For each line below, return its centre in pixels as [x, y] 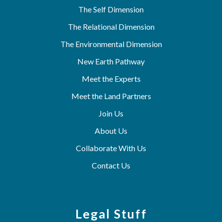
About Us [111, 130]
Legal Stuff [111, 213]
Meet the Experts [111, 78]
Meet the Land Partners [111, 96]
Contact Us [111, 165]
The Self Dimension [111, 9]
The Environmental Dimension [111, 44]
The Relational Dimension [111, 26]
